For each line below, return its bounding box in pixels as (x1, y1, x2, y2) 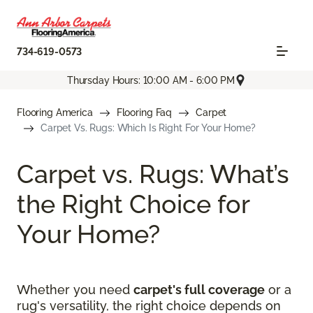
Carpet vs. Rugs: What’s (17, 159, 289, 189)
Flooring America (17, 107, 93, 119)
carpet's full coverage (133, 282, 265, 298)
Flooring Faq (116, 107, 173, 119)
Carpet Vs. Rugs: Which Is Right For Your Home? (41, 122, 256, 134)
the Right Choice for (17, 189, 249, 219)
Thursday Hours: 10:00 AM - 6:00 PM (66, 74, 235, 86)
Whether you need (17, 282, 133, 298)
